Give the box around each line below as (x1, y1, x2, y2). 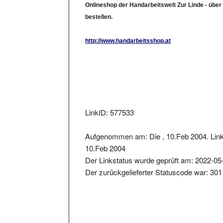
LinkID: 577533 (85, 97, 134, 108)
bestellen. (85, 3, 113, 11)
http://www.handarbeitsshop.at (85, 27, 171, 35)
